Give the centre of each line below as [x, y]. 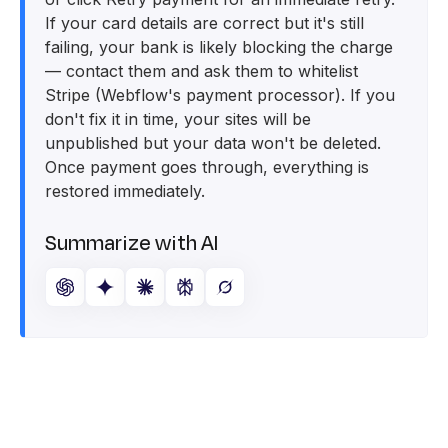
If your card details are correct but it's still [204, 23]
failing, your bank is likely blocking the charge [219, 47]
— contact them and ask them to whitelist [201, 71]
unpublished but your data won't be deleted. [213, 143]
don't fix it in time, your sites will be [178, 119]
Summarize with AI [131, 243]
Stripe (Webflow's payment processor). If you [220, 95]
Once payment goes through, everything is [207, 167]
